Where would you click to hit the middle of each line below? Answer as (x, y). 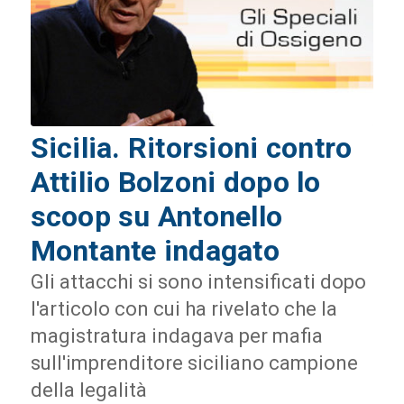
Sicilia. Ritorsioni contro (191, 148)
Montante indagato (155, 251)
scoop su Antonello (156, 217)
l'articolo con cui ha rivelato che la (184, 309)
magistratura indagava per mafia (176, 336)
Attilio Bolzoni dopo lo (175, 183)
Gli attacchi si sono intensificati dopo (198, 282)
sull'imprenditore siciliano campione (194, 363)
